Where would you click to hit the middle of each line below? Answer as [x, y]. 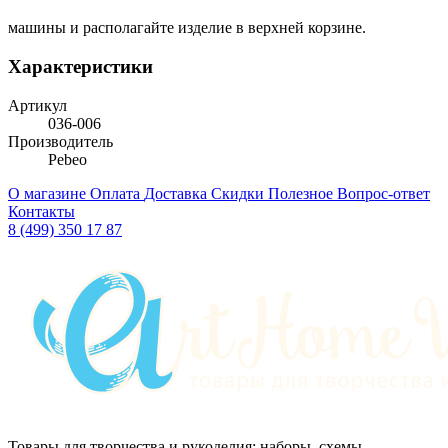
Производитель [60, 141]
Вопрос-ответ [383, 193]
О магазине [49, 193]
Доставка [177, 193]
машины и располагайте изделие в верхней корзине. [187, 28]
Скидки [239, 193]
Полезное [302, 193]
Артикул [37, 105]
